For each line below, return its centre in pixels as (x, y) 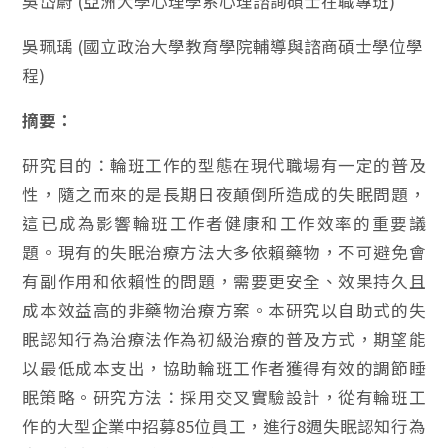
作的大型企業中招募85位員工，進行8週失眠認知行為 (224, 426)
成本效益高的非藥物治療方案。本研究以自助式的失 (224, 310)
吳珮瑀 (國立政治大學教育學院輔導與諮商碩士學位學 (223, 46)
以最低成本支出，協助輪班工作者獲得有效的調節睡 (224, 368)
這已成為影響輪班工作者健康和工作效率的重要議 (224, 223)
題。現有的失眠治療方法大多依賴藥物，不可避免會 (224, 252)
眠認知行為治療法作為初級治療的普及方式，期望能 (224, 339)
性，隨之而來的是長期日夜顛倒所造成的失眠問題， (224, 194)
